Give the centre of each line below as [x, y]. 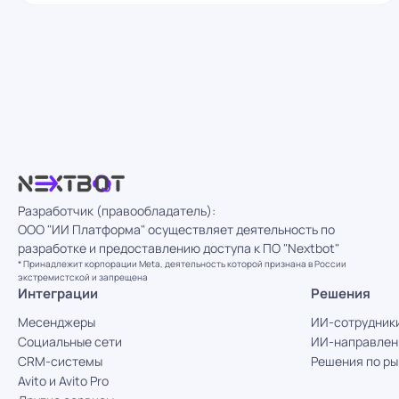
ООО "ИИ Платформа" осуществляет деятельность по [176, 229]
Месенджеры [57, 322]
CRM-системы [60, 361]
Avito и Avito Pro [63, 381]
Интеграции [58, 293]
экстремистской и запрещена [83, 277]
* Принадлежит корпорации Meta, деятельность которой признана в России [182, 264]
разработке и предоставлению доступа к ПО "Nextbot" [179, 248]
